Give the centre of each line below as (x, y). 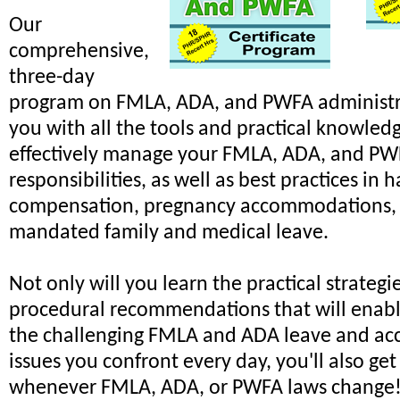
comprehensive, (79, 52)
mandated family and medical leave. (169, 233)
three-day (52, 78)
